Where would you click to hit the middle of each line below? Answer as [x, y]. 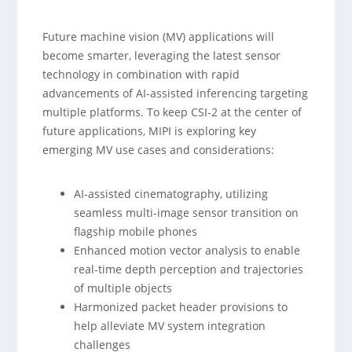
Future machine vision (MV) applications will [159, 37]
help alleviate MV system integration [170, 326]
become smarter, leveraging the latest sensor [162, 55]
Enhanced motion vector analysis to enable [187, 250]
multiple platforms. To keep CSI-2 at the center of [172, 112]
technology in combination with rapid [141, 74]
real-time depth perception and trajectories [189, 269]
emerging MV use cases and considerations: [159, 150]
